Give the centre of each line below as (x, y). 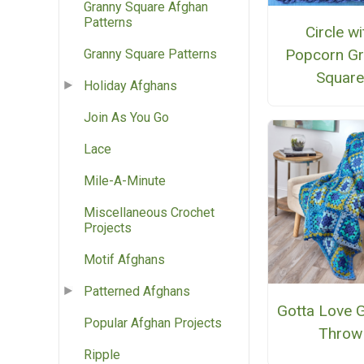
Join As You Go (126, 118)
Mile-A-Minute (125, 181)
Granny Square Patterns (150, 54)
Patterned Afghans (137, 292)
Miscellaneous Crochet (149, 213)
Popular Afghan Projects (153, 323)
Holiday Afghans (130, 86)
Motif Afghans (124, 260)
